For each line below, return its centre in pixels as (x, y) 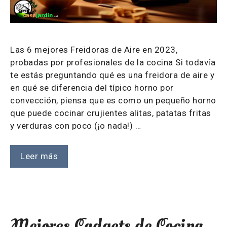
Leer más (39, 156)
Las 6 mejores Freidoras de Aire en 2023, (94, 49)
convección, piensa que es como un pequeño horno (113, 100)
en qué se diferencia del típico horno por (92, 87)
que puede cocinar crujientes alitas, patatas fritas (111, 113)
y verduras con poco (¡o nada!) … (75, 125)
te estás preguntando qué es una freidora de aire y (112, 75)
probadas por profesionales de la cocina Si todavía (113, 62)
